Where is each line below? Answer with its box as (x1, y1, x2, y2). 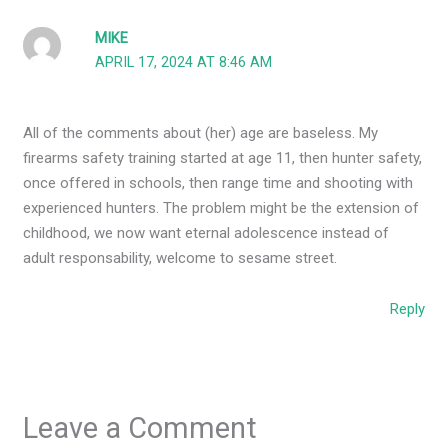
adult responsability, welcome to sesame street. (23, 249, 338, 268)
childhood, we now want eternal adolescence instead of (23, 224, 390, 243)
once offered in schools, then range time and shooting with (23, 174, 414, 193)
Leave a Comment (23, 410, 258, 445)
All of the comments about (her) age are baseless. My (23, 124, 379, 143)
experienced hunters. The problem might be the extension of (23, 199, 420, 218)
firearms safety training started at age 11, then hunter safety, (23, 149, 423, 168)
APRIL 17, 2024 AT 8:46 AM (95, 53, 273, 71)
